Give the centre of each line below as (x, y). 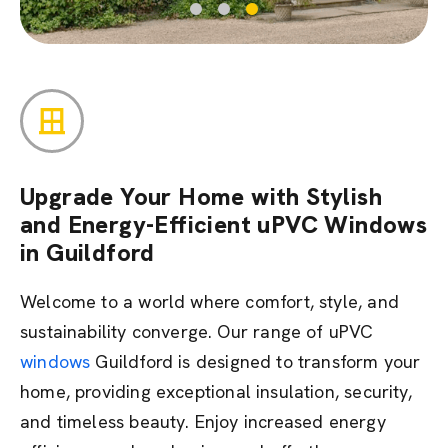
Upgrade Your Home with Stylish (201, 196)
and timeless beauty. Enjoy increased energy (203, 421)
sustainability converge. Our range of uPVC (197, 331)
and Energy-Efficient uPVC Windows (224, 224)
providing (113, 391)
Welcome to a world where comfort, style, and (209, 301)
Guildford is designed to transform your (255, 361)
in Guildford (87, 252)
